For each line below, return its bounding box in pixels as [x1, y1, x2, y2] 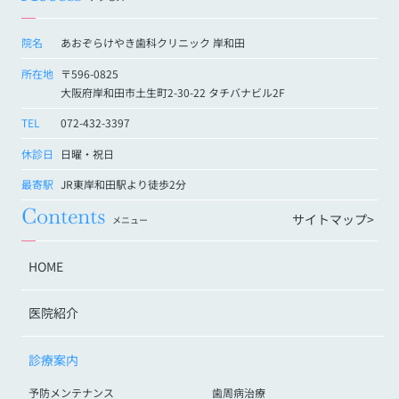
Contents [21, 202, 105, 231]
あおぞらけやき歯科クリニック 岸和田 [61, 35, 245, 51]
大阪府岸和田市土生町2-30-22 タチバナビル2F [61, 84, 285, 100]
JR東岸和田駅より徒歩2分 [61, 176, 186, 192]
